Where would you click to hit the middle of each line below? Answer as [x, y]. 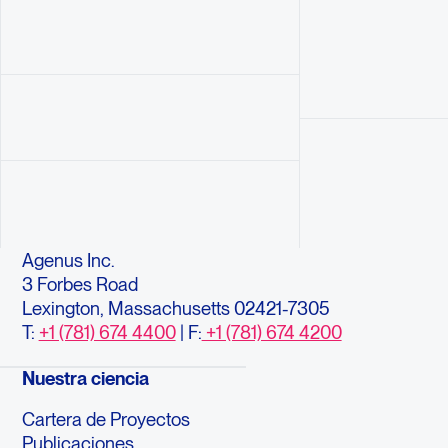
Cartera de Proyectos [105, 418]
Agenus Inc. [68, 259]
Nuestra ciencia [85, 378]
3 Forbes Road [79, 283]
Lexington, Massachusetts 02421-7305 [175, 307]
